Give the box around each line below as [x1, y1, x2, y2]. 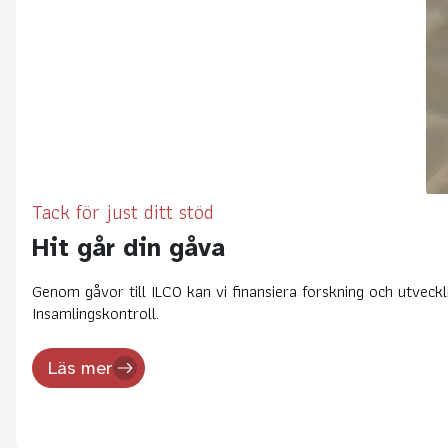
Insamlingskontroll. [32, 298, 159, 327]
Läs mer [48, 356, 113, 379]
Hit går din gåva [32, 231, 225, 263]
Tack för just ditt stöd [32, 195, 214, 228]
